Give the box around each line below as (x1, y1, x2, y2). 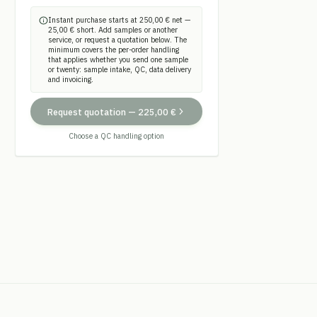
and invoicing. (47, 74, 93, 84)
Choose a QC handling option (69, 130, 165, 141)
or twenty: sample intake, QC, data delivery (47, 64, 191, 74)
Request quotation (47, 105, 126, 117)
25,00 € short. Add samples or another (47, 24, 178, 35)
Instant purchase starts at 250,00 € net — (47, 14, 190, 25)
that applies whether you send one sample (47, 54, 188, 64)
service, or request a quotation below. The (47, 34, 187, 45)
